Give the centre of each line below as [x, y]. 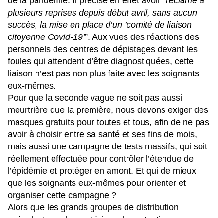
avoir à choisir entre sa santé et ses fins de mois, [102, 134]
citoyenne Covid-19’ [46, 37]
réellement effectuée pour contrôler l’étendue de [101, 158]
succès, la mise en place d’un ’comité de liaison [100, 25]
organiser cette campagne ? [62, 195]
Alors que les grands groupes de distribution [93, 207]
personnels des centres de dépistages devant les [103, 49]
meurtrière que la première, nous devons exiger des [108, 110]
